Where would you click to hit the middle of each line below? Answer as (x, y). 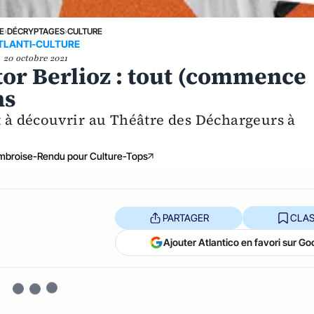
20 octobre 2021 (35, 58)
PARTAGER (185, 217)
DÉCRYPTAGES (35, 31)
